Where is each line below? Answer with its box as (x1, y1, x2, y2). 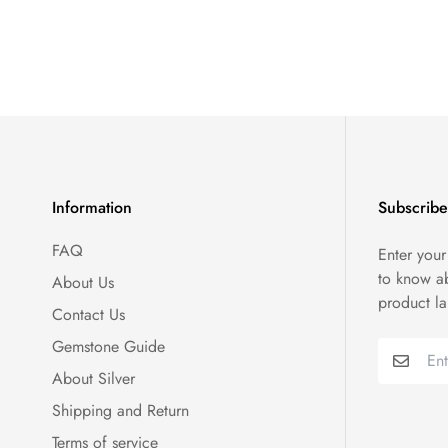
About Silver (52, 367, 135, 391)
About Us (52, 271, 114, 295)
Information (52, 196, 132, 220)
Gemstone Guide (52, 335, 165, 359)
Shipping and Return (52, 399, 189, 423)
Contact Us (52, 303, 125, 327)
